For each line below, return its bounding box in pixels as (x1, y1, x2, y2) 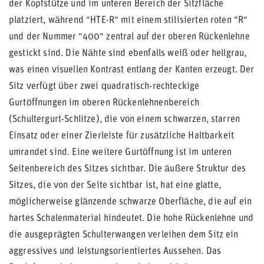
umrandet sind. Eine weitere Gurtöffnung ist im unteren (9, 148, 232, 157)
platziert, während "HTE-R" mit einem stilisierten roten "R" (9, 16, 248, 25)
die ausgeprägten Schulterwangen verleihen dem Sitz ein (9, 230, 239, 240)
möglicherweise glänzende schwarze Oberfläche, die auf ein (9, 197, 252, 207)
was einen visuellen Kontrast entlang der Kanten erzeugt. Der (9, 65, 255, 75)
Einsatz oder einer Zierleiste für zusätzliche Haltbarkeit (9, 131, 235, 141)
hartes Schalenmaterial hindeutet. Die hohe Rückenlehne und (9, 214, 254, 223)
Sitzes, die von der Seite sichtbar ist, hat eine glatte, (9, 181, 221, 190)
